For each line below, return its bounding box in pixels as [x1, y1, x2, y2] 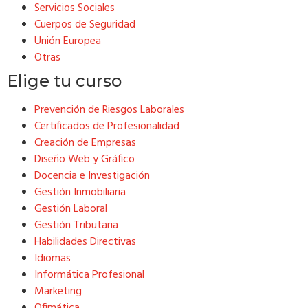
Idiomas [34, 249, 71, 267]
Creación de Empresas [34, 133, 136, 152]
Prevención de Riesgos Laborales [34, 100, 184, 119]
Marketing [34, 282, 82, 300]
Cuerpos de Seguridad [34, 15, 135, 34]
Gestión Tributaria [34, 216, 118, 234]
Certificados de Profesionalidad [34, 117, 179, 135]
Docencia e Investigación [34, 166, 150, 185]
